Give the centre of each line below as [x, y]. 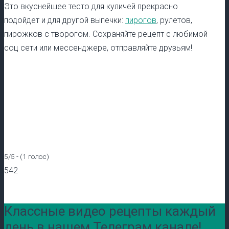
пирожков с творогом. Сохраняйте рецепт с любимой [106, 34]
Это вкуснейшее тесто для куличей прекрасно [91, 6]
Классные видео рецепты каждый [110, 211]
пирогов [141, 20]
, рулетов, [174, 20]
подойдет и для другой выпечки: [65, 20]
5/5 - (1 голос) [27, 156]
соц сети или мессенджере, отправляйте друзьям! [98, 48]
